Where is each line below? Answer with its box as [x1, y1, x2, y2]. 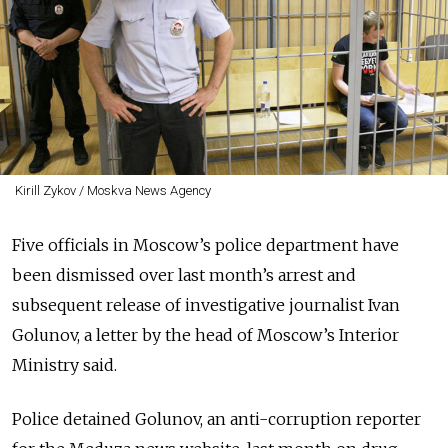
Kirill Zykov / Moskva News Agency [14, 183, 211, 198]
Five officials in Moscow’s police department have [12, 235, 399, 255]
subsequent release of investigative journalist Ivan [12, 295, 400, 315]
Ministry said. [12, 355, 117, 375]
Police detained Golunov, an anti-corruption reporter [12, 409, 421, 429]
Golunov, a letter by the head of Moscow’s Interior [12, 325, 399, 345]
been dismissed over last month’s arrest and [12, 265, 356, 285]
